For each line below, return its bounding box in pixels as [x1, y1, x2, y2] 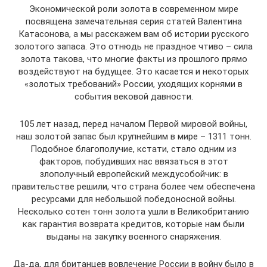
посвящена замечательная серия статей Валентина [25, 16, 242, 27]
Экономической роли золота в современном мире [29, 4, 238, 14]
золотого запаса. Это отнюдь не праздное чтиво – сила [14, 41, 253, 52]
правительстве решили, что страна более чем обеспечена [12, 181, 255, 192]
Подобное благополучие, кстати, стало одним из [30, 144, 237, 154]
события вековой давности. [74, 91, 193, 102]
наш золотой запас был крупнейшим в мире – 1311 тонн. [15, 131, 252, 142]
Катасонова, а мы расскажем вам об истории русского [18, 29, 249, 39]
